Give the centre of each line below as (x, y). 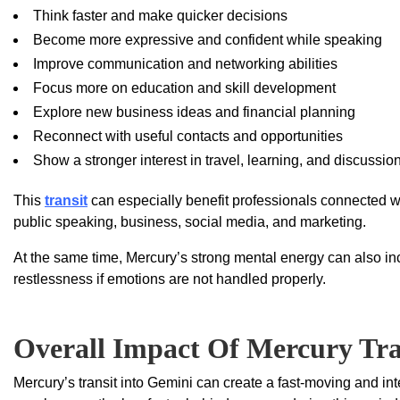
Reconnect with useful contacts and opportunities (188, 137)
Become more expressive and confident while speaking (208, 40)
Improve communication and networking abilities (185, 64)
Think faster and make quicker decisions (160, 16)
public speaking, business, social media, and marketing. (190, 222)
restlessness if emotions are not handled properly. (170, 279)
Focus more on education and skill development (184, 88)
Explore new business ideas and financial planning (194, 112)
